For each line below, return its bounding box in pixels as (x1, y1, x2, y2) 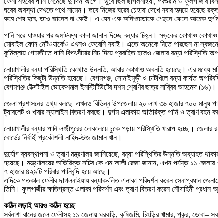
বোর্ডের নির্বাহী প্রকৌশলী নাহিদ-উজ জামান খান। (4, 133, 122, 142)
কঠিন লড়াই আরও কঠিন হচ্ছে (4, 201, 75, 210)
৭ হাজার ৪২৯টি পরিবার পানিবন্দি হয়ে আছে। (4, 167, 110, 176)
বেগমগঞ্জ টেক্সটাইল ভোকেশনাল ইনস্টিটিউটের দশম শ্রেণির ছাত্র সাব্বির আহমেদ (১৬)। (4, 82, 216, 91)
